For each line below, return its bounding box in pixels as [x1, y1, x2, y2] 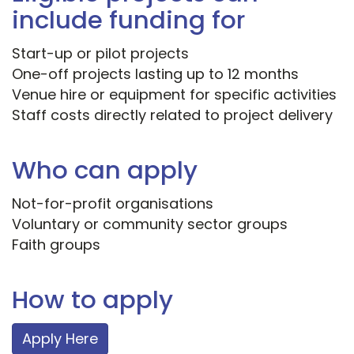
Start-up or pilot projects [12, 43, 189, 64]
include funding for [12, 2, 245, 38]
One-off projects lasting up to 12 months [12, 64, 299, 85]
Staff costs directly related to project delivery [12, 105, 333, 126]
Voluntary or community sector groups [12, 214, 288, 235]
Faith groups [12, 235, 100, 255]
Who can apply [12, 153, 198, 188]
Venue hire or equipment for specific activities [12, 85, 337, 105]
